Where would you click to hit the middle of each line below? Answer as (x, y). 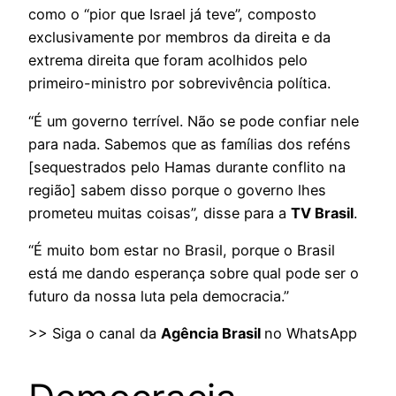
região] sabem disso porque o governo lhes (177, 190)
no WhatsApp (311, 334)
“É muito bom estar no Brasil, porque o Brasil (182, 250)
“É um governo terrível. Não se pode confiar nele (194, 121)
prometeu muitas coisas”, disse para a (160, 213)
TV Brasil (322, 213)
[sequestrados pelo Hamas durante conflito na (187, 167)
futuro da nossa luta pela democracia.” (159, 296)
